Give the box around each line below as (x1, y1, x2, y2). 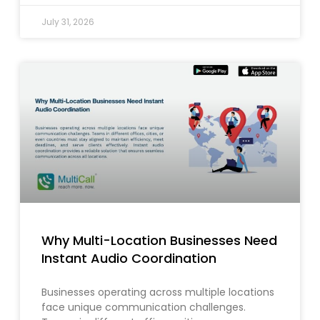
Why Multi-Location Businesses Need (41, 231, 277, 250)
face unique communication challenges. (41, 300, 246, 315)
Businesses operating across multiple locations (41, 285, 274, 300)
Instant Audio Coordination (41, 249, 216, 268)
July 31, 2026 (41, 16, 94, 29)
